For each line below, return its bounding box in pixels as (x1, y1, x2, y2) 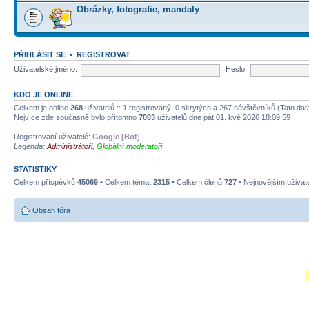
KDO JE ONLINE (14, 90, 73, 99)
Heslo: (225, 65, 247, 74)
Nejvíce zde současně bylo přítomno (14, 112, 139, 121)
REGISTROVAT (77, 50, 130, 59)
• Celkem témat (98, 177, 153, 186)
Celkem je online (14, 103, 70, 112)
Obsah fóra (32, 206, 70, 215)
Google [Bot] (92, 132, 140, 141)
